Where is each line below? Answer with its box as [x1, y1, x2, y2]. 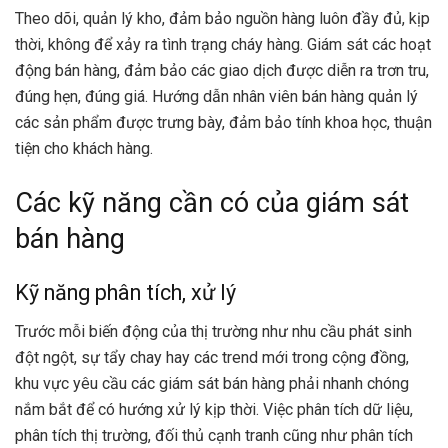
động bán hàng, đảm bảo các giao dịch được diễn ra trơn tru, [15, 61, 429, 81]
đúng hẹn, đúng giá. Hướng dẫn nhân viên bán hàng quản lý [15, 87, 418, 107]
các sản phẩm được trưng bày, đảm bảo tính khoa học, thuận [15, 113, 432, 133]
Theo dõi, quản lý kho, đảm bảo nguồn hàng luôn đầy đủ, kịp [15, 9, 430, 29]
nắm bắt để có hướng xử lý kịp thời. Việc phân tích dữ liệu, [15, 400, 413, 420]
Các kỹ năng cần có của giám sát [15, 186, 409, 219]
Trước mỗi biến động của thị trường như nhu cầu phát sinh [15, 322, 412, 342]
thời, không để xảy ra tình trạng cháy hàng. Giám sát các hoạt [15, 35, 431, 55]
